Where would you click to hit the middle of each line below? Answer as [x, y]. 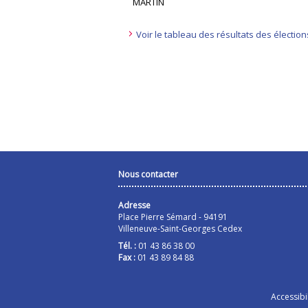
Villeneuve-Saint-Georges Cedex [180, 229]
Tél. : [127, 246]
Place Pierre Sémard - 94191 [173, 217]
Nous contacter [148, 174]
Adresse [134, 205]
